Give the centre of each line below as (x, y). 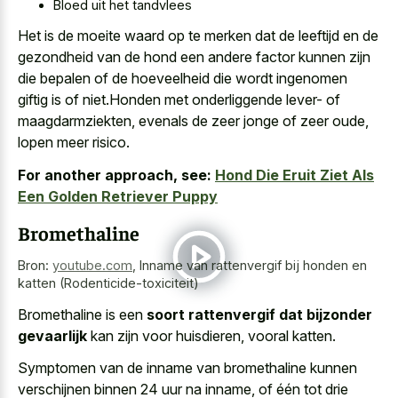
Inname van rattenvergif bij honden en (253, 266)
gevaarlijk (52, 335)
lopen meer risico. (74, 143)
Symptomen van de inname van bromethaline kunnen (187, 368)
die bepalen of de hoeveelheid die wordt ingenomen (183, 79)
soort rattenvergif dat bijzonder (259, 314)
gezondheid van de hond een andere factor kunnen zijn (194, 57)
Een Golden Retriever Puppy (118, 196)
